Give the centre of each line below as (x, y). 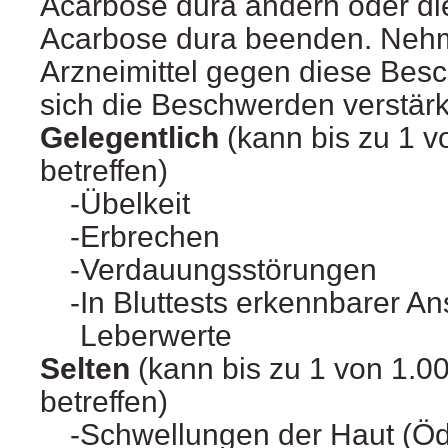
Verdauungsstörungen (228, 270)
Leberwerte (156, 336)
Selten (85, 369)
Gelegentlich (129, 138)
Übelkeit (135, 204)
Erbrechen (150, 237)
